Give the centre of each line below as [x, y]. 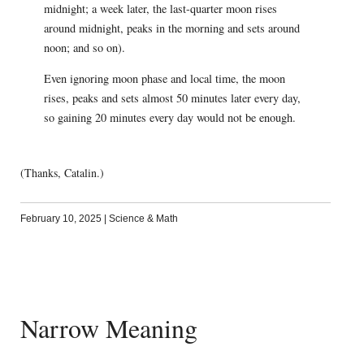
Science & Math [143, 218]
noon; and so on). [84, 47]
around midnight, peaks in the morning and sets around [171, 28]
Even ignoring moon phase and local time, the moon [164, 79]
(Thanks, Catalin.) [62, 172]
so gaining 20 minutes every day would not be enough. [169, 118]
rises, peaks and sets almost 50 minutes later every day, [172, 98]
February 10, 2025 [61, 218]
